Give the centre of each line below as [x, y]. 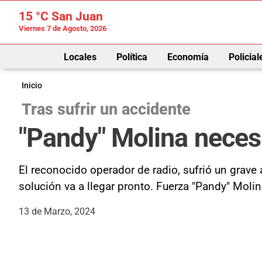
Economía [188, 57]
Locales [80, 57]
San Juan [76, 16]
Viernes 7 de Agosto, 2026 [63, 28]
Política [132, 57]
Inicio [32, 85]
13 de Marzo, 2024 [57, 211]
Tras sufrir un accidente [106, 109]
